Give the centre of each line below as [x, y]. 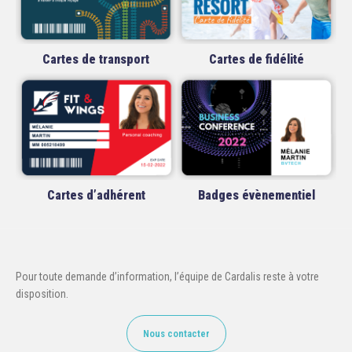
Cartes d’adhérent [96, 195]
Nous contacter [176, 333]
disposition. [42, 293]
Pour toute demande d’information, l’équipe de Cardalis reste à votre [167, 276]
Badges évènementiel [256, 195]
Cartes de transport [96, 59]
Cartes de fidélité [256, 59]
